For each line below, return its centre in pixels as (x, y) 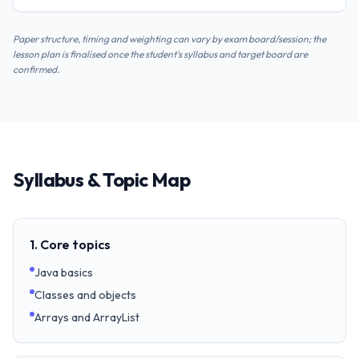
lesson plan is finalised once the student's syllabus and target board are (160, 54)
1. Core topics (70, 244)
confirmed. (36, 69)
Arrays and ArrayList (87, 317)
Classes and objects (85, 295)
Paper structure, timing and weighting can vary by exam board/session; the (169, 39)
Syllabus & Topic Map (101, 179)
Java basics (64, 272)
